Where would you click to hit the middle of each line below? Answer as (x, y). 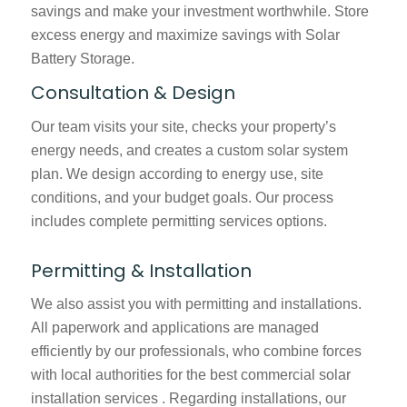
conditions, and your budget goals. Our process (182, 197)
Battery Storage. (82, 58)
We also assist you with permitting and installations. (196, 304)
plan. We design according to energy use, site (177, 174)
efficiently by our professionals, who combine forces (196, 352)
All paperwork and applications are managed (174, 328)
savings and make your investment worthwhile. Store (199, 11)
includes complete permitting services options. (179, 221)
